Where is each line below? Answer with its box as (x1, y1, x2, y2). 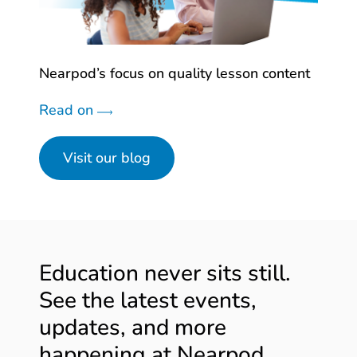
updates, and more (39, 312, 226, 343)
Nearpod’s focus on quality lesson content (39, 63, 310, 83)
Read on (39, 100, 97, 120)
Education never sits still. (39, 257, 291, 288)
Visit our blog (63, 148, 151, 168)
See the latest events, (39, 284, 257, 316)
